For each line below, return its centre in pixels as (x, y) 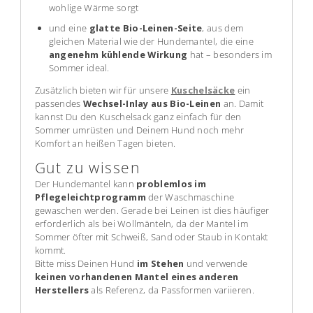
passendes (59, 104)
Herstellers (62, 290)
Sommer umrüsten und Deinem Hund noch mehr (139, 130)
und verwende (216, 264)
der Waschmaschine (190, 197)
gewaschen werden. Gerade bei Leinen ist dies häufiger (152, 211)
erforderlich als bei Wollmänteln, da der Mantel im (141, 224)
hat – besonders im (230, 55)
